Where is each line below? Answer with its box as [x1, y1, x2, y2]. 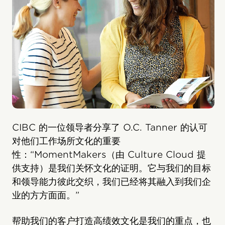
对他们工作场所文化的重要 [12, 135, 121, 146]
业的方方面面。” [12, 189, 79, 200]
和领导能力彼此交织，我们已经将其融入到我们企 [12, 176, 211, 187]
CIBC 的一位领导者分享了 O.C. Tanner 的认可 [12, 122, 207, 133]
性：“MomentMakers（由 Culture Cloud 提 [12, 149, 206, 160]
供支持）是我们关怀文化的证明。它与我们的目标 [12, 162, 211, 173]
